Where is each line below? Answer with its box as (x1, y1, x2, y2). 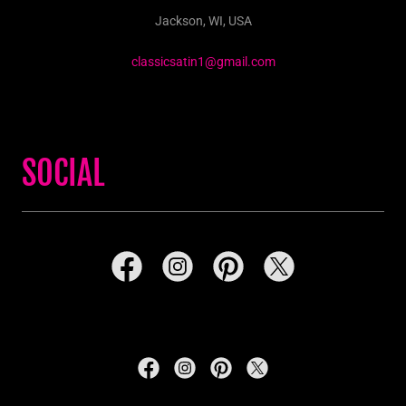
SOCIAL (22, 153, 104, 195)
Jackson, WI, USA (154, 14, 252, 29)
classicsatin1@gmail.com (130, 54, 275, 70)
